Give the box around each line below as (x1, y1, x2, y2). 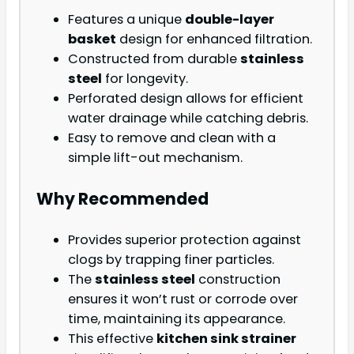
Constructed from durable (68, 50, 240, 69)
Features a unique (68, 10, 185, 29)
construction (195, 269, 281, 288)
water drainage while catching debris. (68, 109, 308, 128)
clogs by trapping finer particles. (68, 250, 274, 269)
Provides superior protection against (68, 230, 301, 249)
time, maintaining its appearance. (68, 309, 285, 328)
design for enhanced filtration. (116, 30, 312, 49)
